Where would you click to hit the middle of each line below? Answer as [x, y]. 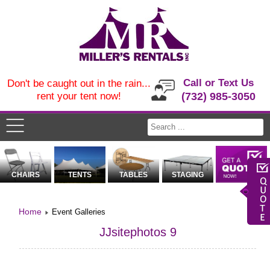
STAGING [187, 175]
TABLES [134, 175]
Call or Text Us [219, 83]
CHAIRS [26, 175]
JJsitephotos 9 [138, 232]
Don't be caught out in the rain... [79, 83]
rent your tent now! [79, 96]
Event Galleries [79, 212]
